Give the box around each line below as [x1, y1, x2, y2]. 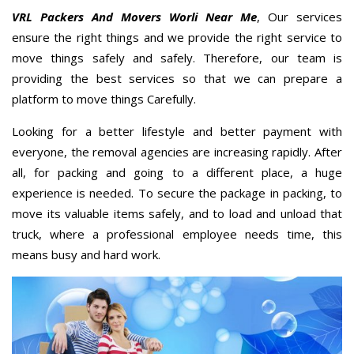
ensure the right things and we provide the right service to [12, 28, 342, 45]
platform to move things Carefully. [12, 90, 196, 107]
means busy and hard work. [12, 246, 160, 262]
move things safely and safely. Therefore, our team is [12, 49, 342, 66]
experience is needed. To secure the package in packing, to [12, 184, 342, 201]
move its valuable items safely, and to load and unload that [12, 205, 342, 221]
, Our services [257, 8, 342, 24]
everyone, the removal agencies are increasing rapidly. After [12, 143, 342, 160]
